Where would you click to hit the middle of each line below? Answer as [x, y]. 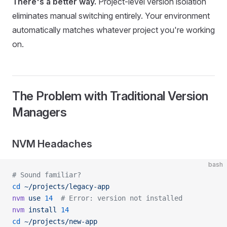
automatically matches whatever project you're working [113, 30]
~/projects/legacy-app [65, 186]
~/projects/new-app [59, 221]
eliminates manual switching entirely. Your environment [111, 16]
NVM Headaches [52, 144]
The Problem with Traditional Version [110, 96]
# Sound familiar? [47, 175]
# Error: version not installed [118, 198]
